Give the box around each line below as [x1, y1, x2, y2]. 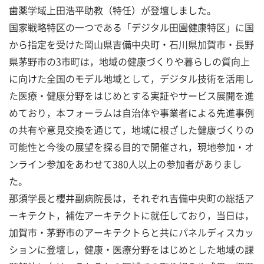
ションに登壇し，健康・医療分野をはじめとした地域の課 [9, 242, 254, 256]
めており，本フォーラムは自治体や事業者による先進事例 [9, 105, 254, 120]
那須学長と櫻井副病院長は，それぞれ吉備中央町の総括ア [9, 191, 254, 205]
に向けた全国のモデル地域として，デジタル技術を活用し [9, 71, 254, 85]
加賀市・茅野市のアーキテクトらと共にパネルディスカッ [9, 225, 254, 239]
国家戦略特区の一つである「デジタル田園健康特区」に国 [9, 20, 254, 34]
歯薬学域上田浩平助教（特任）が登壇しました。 [9, 3, 216, 17]
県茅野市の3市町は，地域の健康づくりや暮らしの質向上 [9, 54, 250, 68]
